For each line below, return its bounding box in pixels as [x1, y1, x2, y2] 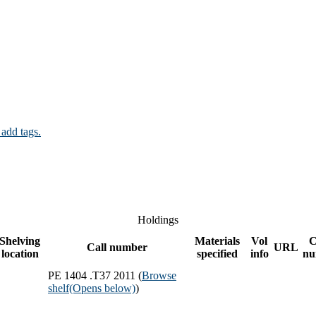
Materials [194, 234, 240, 247]
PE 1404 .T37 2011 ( [48, 269, 142, 281]
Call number [87, 241, 147, 253]
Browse [142, 269, 176, 281]
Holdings [138, 213, 178, 226]
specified [196, 247, 238, 260]
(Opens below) [69, 281, 135, 294]
